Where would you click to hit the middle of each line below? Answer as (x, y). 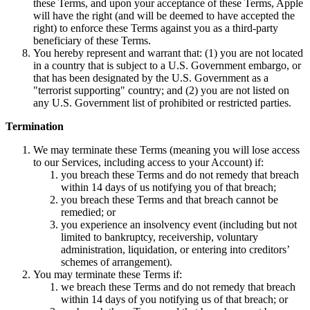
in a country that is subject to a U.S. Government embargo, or (167, 65)
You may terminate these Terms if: (108, 274)
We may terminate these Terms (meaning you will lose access (166, 149)
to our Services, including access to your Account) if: (148, 162)
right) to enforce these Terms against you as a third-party (156, 28)
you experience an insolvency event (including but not (179, 224)
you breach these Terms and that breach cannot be (170, 199)
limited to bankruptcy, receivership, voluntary (159, 237)
